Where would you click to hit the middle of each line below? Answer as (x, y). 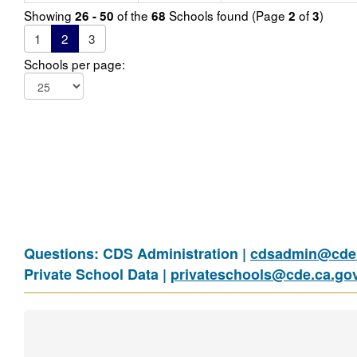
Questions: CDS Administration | (137, 253)
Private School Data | (97, 274)
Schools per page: (75, 64)
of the (133, 15)
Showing (49, 15)
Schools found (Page (227, 15)
